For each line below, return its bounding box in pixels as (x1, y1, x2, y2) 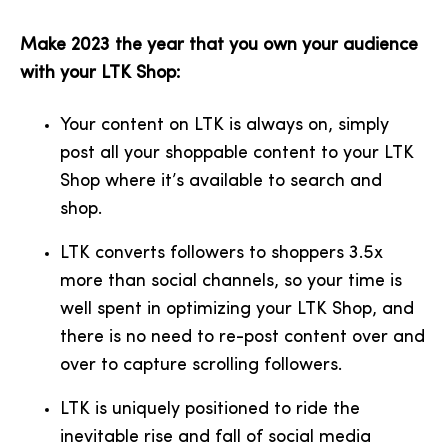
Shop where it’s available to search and (60, 172, 382, 191)
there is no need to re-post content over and (60, 328, 425, 347)
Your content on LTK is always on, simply (60, 116, 389, 135)
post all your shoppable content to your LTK (60, 144, 414, 163)
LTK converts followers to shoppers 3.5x (60, 244, 383, 263)
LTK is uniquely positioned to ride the (60, 400, 360, 419)
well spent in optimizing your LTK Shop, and (60, 300, 414, 319)
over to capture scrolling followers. (60, 356, 347, 375)
